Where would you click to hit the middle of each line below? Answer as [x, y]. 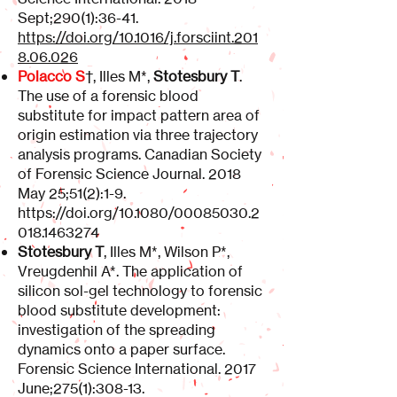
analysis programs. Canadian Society [140, 154]
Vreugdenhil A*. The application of [130, 271]
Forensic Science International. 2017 [137, 369]
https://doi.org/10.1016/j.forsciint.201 [138, 37]
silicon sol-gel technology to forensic [140, 291]
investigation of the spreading [117, 330]
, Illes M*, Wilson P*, [167, 252]
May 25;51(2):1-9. [72, 193]
